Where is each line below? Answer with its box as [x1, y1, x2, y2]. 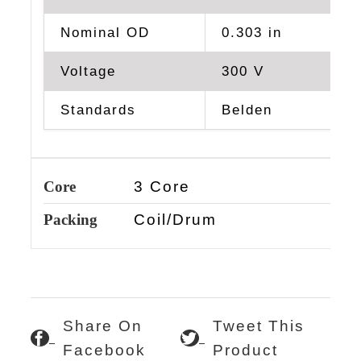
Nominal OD [60, 25, 150, 41]
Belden [221, 102, 272, 118]
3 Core [133, 178, 190, 195]
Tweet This [213, 317, 305, 334]
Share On [63, 317, 143, 334]
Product [213, 341, 278, 359]
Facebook [63, 341, 146, 359]
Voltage [60, 64, 116, 80]
